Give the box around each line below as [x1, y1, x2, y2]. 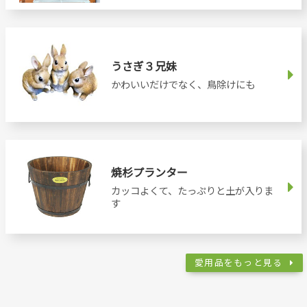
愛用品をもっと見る [195, 256, 283, 269]
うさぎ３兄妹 [110, 57, 177, 74]
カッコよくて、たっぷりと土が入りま [110, 182, 273, 197]
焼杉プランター [110, 163, 188, 180]
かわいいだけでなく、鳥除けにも [110, 76, 255, 91]
